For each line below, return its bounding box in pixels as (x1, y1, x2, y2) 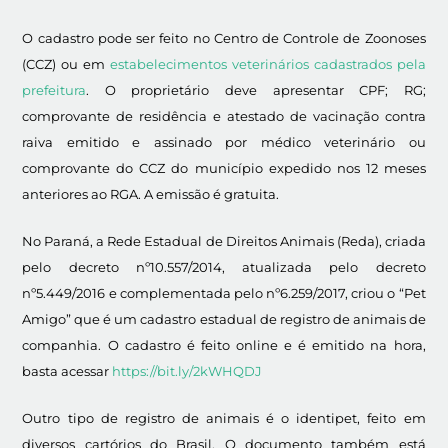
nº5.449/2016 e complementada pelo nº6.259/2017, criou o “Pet (22, 285, 426, 302)
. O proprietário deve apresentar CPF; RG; (86, 82, 426, 99)
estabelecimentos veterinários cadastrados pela (110, 56, 426, 73)
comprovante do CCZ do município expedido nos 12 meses (22, 160, 426, 177)
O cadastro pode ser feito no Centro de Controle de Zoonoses (22, 30, 426, 47)
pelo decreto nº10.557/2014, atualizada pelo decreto (22, 259, 426, 276)
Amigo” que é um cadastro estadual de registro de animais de (22, 311, 426, 328)
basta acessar (22, 363, 113, 380)
